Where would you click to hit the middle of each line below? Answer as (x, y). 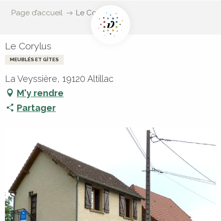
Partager (36, 108)
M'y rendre (40, 93)
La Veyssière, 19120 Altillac (59, 79)
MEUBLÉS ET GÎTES (34, 59)
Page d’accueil (37, 13)
